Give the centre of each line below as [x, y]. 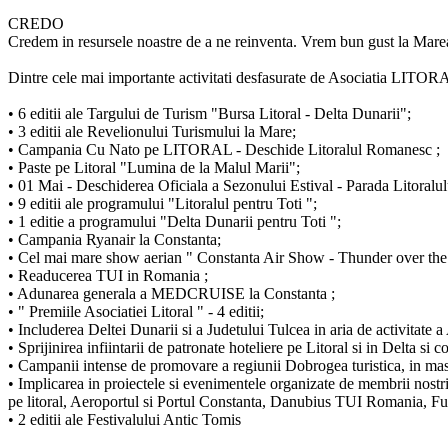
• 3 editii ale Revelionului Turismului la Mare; [152, 131]
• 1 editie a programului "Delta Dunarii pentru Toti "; [174, 221]
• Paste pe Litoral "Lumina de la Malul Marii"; [154, 167]
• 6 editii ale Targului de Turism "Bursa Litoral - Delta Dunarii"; [209, 113]
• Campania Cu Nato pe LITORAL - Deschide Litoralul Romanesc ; [224, 149]
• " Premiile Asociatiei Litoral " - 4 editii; [136, 311]
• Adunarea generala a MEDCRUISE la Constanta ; [171, 293]
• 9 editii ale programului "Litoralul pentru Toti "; [162, 203]
